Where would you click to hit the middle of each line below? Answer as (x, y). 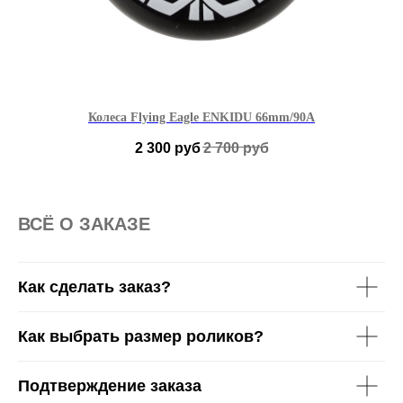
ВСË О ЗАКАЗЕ (84, 224)
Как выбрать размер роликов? (141, 336)
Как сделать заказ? (94, 287)
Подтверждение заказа (110, 385)
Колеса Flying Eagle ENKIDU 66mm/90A (201, 118)
